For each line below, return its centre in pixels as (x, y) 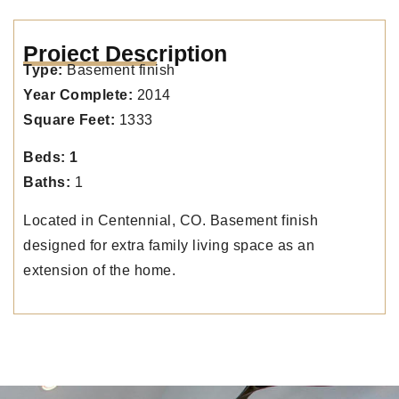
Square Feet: (69, 119)
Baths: (47, 183)
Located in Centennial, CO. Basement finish (171, 220)
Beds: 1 (51, 158)
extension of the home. (99, 270)
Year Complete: (80, 94)
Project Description (125, 53)
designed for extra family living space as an (169, 245)
